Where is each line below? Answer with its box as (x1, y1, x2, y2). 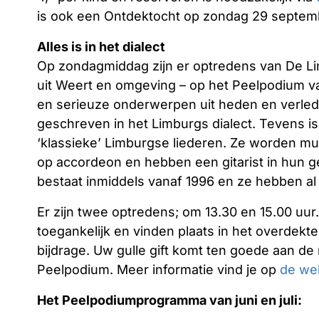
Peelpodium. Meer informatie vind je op (37, 262, 280, 277)
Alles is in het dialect (37, 39, 165, 54)
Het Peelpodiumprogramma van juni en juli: (37, 293, 302, 308)
